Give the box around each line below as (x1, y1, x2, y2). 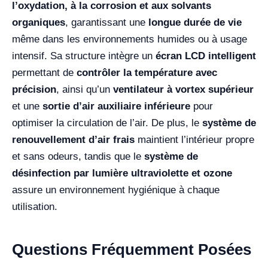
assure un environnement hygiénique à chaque (12, 184, 220, 196)
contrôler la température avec (77, 66, 217, 78)
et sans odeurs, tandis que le (12, 150, 144, 162)
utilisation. (12, 200, 57, 212)
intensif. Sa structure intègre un (12, 50, 156, 62)
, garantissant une (65, 16, 148, 28)
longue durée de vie (148, 16, 242, 28)
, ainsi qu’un (56, 83, 113, 95)
